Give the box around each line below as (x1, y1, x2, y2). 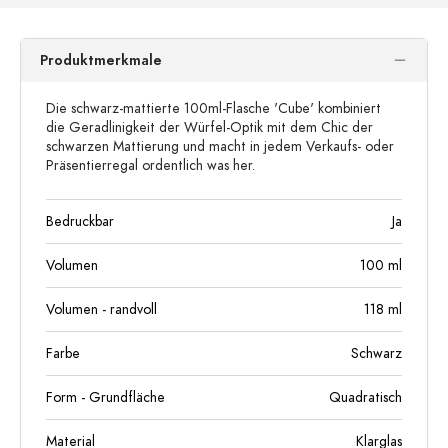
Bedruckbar (46, 211, 114, 231)
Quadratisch (329, 387, 402, 407)
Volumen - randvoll (46, 299, 157, 319)
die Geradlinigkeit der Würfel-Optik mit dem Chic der (46, 117, 373, 137)
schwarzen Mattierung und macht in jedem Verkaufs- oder (46, 136, 394, 156)
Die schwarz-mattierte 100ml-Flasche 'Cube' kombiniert (46, 98, 381, 118)
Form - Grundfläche (46, 387, 165, 407)
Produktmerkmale (40, 50, 162, 70)
